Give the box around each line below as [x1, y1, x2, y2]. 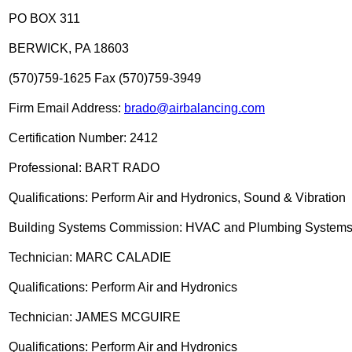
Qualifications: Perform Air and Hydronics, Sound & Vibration [9, 190, 346, 204]
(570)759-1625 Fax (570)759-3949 [9, 71, 201, 85]
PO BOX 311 [9, 11, 80, 25]
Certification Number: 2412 [9, 130, 158, 145]
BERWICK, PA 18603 [9, 41, 129, 55]
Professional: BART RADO [9, 160, 159, 174]
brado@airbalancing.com [124, 101, 265, 115]
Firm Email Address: [9, 101, 124, 115]
